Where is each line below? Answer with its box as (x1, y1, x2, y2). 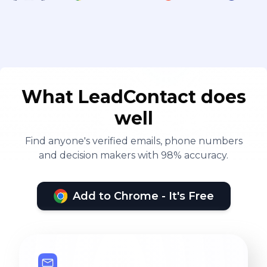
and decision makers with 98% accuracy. (39, 149, 228, 161)
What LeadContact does (21, 85, 246, 108)
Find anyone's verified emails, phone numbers (24, 135, 243, 147)
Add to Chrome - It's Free (72, 189, 214, 203)
